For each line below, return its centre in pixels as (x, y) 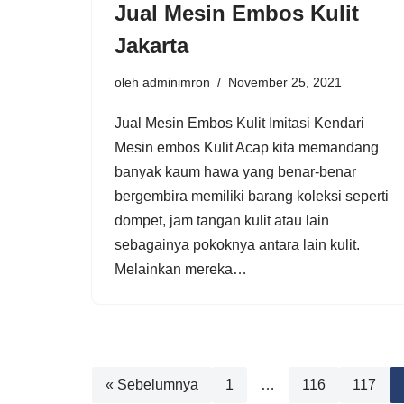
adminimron (176, 82)
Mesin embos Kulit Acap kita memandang (247, 147)
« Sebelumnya (152, 384)
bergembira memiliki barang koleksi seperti (252, 196)
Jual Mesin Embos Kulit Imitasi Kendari (239, 123)
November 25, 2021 (285, 82)
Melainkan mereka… (183, 269)
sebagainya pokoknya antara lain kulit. (237, 244)
